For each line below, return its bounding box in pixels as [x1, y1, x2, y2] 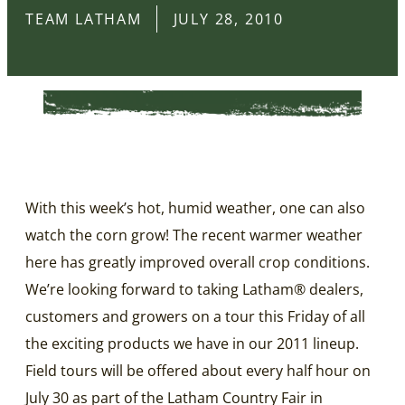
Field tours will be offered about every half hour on [25, 360, 371, 381]
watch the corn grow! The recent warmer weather [25, 224, 363, 245]
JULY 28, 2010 [173, 9, 285, 29]
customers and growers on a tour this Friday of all [25, 306, 365, 326]
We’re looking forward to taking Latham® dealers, [25, 278, 363, 299]
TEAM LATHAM [25, 9, 142, 29]
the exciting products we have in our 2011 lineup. [25, 333, 359, 353]
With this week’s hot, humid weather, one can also [25, 197, 365, 218]
